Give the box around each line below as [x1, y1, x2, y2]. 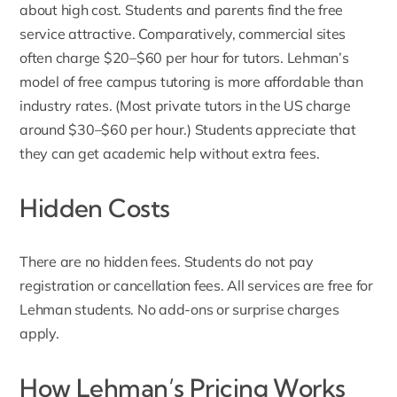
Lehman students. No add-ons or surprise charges [19, 300, 339, 319]
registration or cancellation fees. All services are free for [19, 276, 373, 295]
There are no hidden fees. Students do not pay [19, 253, 314, 271]
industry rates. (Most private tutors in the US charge [19, 97, 351, 115]
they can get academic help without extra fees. [19, 144, 320, 163]
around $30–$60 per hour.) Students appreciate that [19, 121, 356, 139]
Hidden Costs [19, 192, 170, 224]
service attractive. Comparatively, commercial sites [19, 25, 346, 43]
